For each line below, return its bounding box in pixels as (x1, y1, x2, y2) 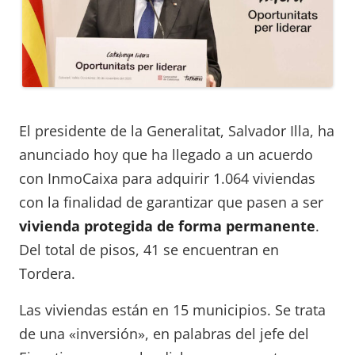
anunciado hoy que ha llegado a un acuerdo (19, 145, 313, 165)
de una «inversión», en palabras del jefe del (19, 324, 309, 344)
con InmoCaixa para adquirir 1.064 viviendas (19, 169, 315, 189)
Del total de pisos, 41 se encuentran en (19, 240, 279, 260)
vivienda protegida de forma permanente (19, 216, 315, 236)
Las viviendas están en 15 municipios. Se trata (19, 300, 326, 320)
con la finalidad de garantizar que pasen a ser (19, 193, 323, 212)
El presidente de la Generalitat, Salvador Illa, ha (19, 121, 334, 141)
